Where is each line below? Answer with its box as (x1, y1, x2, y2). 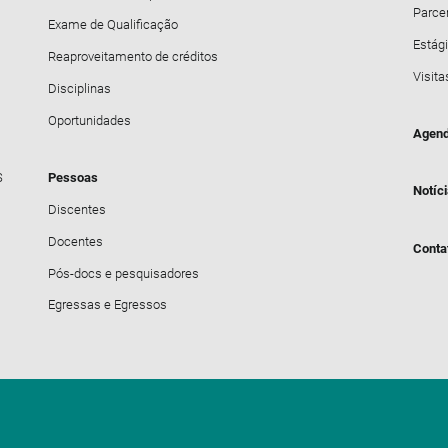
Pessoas (48, 170, 99, 186)
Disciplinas (48, 81, 112, 97)
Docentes (48, 233, 104, 249)
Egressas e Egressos (48, 297, 168, 313)
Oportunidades (48, 112, 132, 128)
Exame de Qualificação (48, 17, 179, 33)
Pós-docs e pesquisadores (48, 265, 200, 281)
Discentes (48, 202, 107, 218)
